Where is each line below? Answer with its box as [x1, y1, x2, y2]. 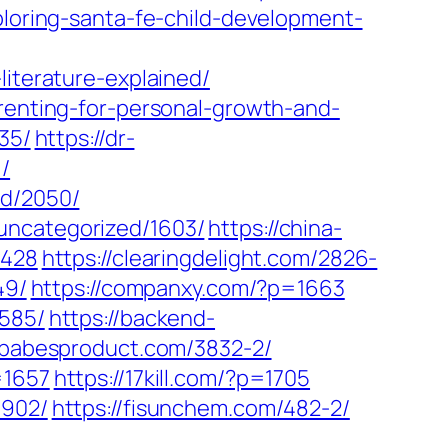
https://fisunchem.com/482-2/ [51, 393, 350, 423]
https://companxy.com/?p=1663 [30, 273, 345, 303]
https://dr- [34, 123, 135, 153]
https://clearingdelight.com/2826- [41, 243, 378, 273]
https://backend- [48, 303, 216, 333]
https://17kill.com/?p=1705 [53, 363, 311, 393]
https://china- [208, 213, 342, 243]
